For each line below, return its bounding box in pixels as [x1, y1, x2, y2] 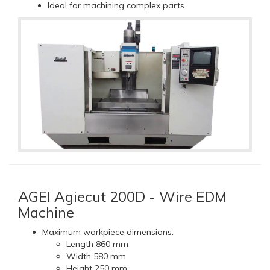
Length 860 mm [66, 238, 128, 250]
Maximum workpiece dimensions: [42, 226, 174, 237]
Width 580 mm [66, 250, 126, 262]
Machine [18, 202, 74, 221]
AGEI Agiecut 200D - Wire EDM [18, 187, 227, 206]
